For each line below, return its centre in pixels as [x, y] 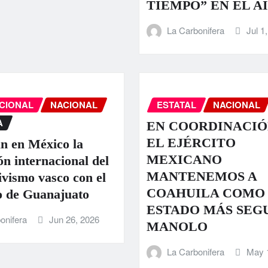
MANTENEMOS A [201, 176]
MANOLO [177, 227]
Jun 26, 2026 [74, 220]
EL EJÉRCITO [191, 143]
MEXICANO [184, 160]
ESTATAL [176, 104]
